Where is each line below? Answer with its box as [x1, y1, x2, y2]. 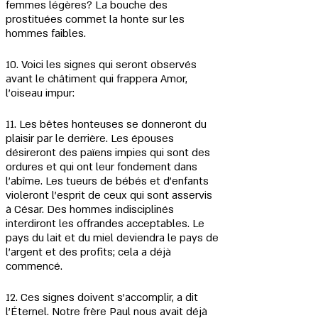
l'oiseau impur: [6, 86, 75, 100]
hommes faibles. [6, 26, 86, 40]
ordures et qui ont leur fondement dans [6, 160, 200, 174]
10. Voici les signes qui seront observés [6, 57, 199, 72]
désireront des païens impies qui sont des [6, 146, 213, 160]
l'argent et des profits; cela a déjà [6, 245, 174, 259]
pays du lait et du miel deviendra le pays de [6, 231, 221, 245]
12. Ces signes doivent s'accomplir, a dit [6, 290, 201, 305]
